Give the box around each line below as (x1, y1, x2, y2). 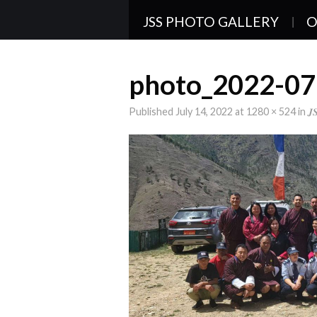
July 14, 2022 (175, 105, 233, 117)
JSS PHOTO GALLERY (143, 13, 279, 30)
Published (129, 105, 175, 117)
